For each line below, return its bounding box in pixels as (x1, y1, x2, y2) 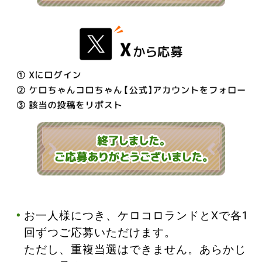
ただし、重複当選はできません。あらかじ (24, 242, 247, 256)
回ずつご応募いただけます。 (24, 225, 177, 239)
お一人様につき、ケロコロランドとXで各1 (24, 208, 249, 222)
